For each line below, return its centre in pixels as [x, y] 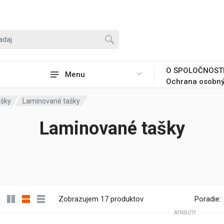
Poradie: [208, 199]
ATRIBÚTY [185, 213]
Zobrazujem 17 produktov [101, 199]
